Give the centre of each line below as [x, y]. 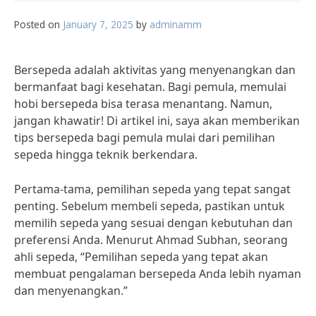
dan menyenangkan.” [71, 291]
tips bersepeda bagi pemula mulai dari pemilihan [145, 138]
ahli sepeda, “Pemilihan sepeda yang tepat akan [141, 257]
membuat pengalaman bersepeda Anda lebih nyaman [158, 274]
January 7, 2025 [98, 24]
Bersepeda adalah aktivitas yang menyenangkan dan [155, 70]
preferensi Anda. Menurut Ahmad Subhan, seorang [151, 240]
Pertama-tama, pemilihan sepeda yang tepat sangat [152, 189]
